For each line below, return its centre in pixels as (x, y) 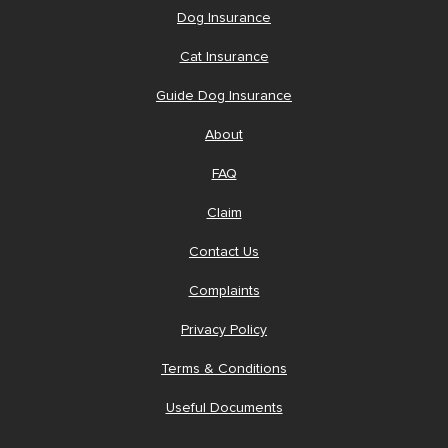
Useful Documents (224, 407)
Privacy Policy (224, 329)
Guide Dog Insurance (224, 95)
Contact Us (224, 251)
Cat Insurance (224, 56)
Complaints (224, 290)
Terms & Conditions (224, 368)
